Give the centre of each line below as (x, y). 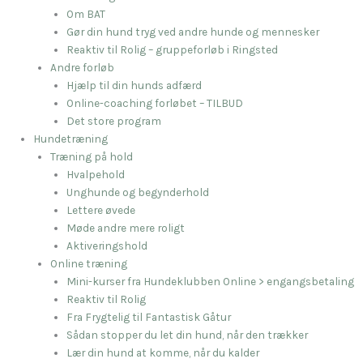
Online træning (88, 263)
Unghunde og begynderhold (138, 192)
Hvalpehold (96, 174)
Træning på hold (91, 156)
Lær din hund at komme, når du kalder (163, 352)
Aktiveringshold (107, 245)
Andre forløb (82, 67)
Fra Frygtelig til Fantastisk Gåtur (149, 316)
